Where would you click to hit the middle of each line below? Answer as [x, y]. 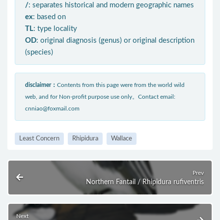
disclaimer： [41, 85]
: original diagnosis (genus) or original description [115, 41]
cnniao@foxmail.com [52, 109]
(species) [39, 53]
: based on [49, 17]
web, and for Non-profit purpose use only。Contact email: [100, 97]
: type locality [55, 29]
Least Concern [39, 139]
